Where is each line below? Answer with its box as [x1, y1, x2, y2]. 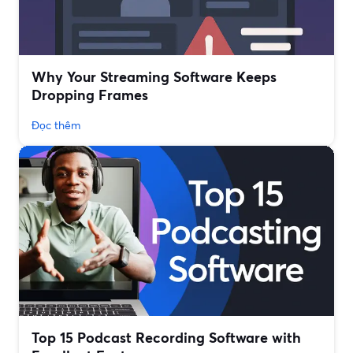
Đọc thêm [32, 117, 80, 133]
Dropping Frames [32, 85, 148, 105]
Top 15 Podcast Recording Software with [32, 328, 301, 347]
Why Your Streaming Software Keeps [32, 67, 277, 87]
